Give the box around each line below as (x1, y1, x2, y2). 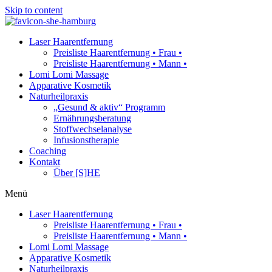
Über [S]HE (53, 168, 100, 178)
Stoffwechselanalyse (53, 124, 132, 134)
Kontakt (29, 157, 60, 167)
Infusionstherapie (53, 135, 119, 145)
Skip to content (5, 5, 63, 15)
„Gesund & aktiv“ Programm (53, 102, 165, 112)
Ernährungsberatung (53, 113, 131, 123)
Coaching (29, 146, 66, 156)
